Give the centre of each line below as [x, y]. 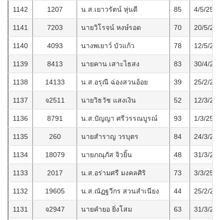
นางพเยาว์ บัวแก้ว [108, 46]
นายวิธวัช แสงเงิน [109, 100]
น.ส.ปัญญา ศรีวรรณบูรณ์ [119, 119]
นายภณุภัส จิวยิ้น [107, 155]
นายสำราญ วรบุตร [110, 137]
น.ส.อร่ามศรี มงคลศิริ [113, 173]
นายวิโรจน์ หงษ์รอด [111, 28]
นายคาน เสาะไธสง [110, 64]
